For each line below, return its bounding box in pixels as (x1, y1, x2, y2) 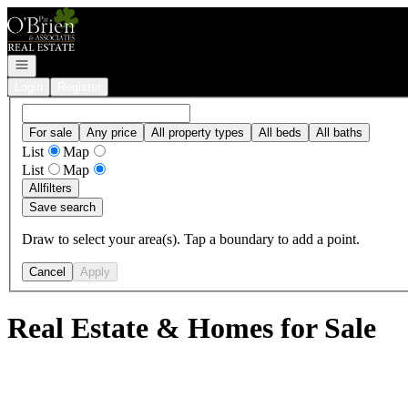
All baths (316, 125, 362, 139)
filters (43, 180, 72, 195)
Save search (29, 199, 96, 214)
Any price (87, 125, 137, 139)
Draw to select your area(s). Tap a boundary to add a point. (22, 230, 360, 247)
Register (57, 80, 101, 94)
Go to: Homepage (6, 6, 109, 22)
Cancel (29, 264, 66, 279)
